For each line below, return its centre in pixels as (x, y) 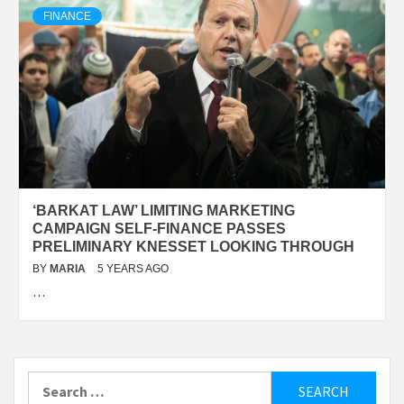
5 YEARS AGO (133, 268)
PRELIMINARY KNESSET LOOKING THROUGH (193, 246)
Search (50, 381)
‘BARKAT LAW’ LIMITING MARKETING (164, 210)
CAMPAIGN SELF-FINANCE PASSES (159, 228)
